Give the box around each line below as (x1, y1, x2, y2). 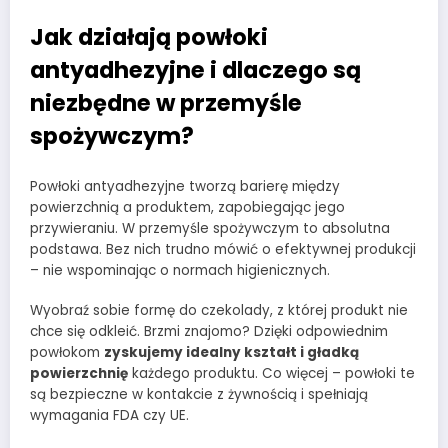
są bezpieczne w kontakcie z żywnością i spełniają (30, 385, 368, 404)
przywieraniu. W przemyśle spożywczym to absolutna (30, 218, 390, 238)
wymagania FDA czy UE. (30, 406, 189, 425)
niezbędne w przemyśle (30, 87, 302, 120)
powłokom (30, 343, 104, 362)
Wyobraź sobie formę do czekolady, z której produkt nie (30, 301, 408, 320)
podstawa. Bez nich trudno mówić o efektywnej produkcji (30, 239, 416, 259)
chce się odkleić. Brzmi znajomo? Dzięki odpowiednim (30, 322, 388, 341)
